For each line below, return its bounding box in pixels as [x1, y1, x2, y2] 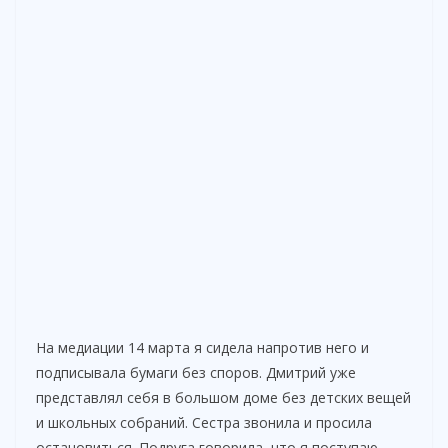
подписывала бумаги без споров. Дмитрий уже [36, 363, 356, 383]
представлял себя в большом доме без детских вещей [36, 388, 411, 408]
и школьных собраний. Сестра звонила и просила [36, 413, 372, 433]
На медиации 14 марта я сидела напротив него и [36, 338, 369, 358]
